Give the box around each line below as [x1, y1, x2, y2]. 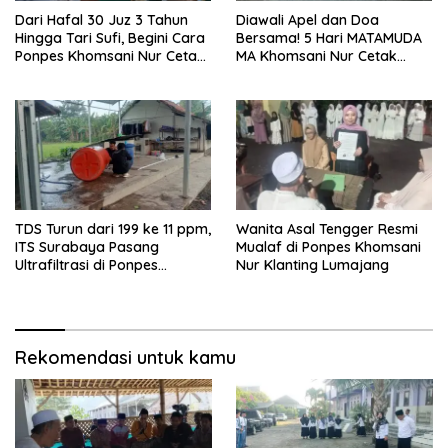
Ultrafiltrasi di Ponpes [15, 255, 158, 274]
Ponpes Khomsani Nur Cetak [15, 46, 205, 65]
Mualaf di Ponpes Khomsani [236, 237, 421, 256]
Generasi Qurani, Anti [236, 64, 376, 83]
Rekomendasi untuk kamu [15, 345, 236, 369]
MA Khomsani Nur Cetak [236, 46, 397, 65]
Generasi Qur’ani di [15, 64, 142, 83]
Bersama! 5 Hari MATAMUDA [236, 28, 422, 47]
